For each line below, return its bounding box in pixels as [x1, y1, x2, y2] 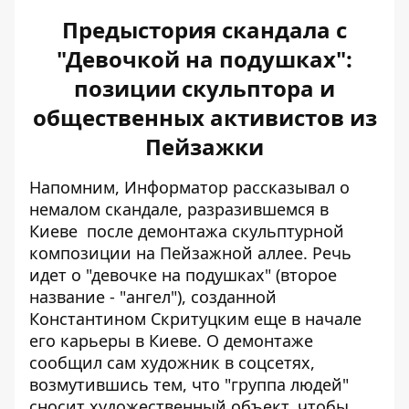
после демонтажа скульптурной [78, 220, 344, 242]
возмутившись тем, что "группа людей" [29, 373, 349, 395]
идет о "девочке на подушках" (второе [29, 264, 337, 286]
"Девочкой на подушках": [57, 44, 352, 74]
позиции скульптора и [74, 73, 335, 103]
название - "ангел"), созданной [29, 286, 277, 308]
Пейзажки [145, 131, 264, 162]
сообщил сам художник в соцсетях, [29, 351, 315, 373]
